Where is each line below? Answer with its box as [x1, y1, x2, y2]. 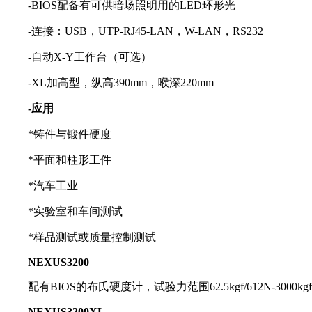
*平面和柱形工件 [28, 154, 111, 166]
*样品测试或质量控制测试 [28, 231, 156, 244]
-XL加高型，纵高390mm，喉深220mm [28, 77, 214, 89]
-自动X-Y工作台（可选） [28, 51, 152, 63]
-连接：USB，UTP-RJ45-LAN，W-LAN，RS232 [28, 25, 263, 38]
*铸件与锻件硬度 [28, 128, 111, 141]
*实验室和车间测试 [28, 205, 123, 218]
